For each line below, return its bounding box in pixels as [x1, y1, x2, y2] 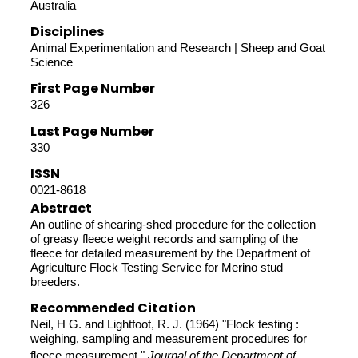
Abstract [30, 198, 92, 217]
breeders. [30, 274, 80, 288]
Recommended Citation [30, 299, 196, 318]
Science [30, 55, 73, 69]
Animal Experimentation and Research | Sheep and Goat [30, 41, 325, 54]
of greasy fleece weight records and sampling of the [30, 231, 298, 245]
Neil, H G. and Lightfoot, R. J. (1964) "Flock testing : [30, 317, 299, 332]
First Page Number [30, 79, 155, 98]
